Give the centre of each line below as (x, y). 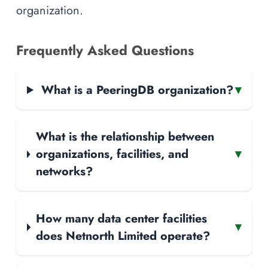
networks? (64, 171)
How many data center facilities (122, 218)
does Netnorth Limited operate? (123, 235)
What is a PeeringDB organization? (137, 89)
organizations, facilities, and (112, 154)
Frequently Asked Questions (105, 50)
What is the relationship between (125, 137)
